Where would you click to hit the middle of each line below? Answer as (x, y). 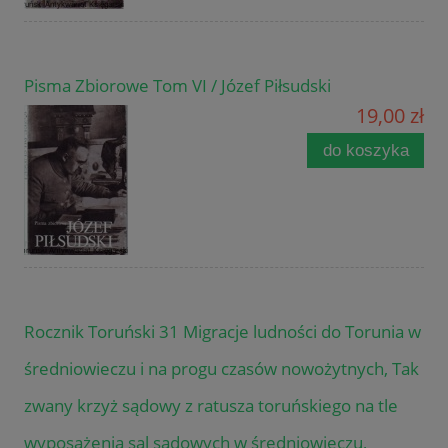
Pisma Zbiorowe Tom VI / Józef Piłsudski (177, 85)
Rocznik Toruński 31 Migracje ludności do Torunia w (222, 331)
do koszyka (365, 150)
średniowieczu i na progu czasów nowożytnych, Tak (221, 368)
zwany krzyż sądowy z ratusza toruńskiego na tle (211, 405)
